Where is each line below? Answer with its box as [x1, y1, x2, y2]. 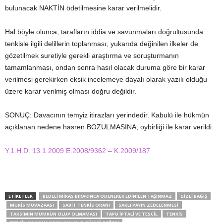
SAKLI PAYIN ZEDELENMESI [118, 202, 178, 208]
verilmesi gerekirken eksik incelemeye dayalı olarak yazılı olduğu [5, 75, 207, 83]
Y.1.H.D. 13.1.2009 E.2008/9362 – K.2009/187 [5, 147, 150, 155]
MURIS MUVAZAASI [10, 202, 54, 208]
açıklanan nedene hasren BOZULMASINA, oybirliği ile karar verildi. [5, 123, 214, 131]
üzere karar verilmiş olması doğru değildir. [5, 87, 136, 95]
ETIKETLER [8, 193, 33, 199]
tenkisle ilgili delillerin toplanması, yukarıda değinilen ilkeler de [5, 40, 198, 48]
